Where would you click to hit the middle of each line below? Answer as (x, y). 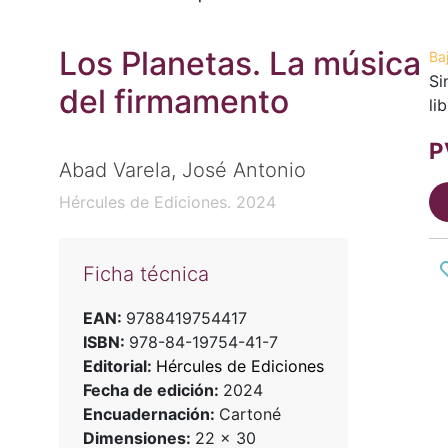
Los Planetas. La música (239, 63)
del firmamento (173, 101)
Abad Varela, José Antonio (182, 170)
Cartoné (249, 414)
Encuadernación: (150, 414)
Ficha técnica (145, 274)
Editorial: (119, 366)
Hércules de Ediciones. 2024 (167, 202)
